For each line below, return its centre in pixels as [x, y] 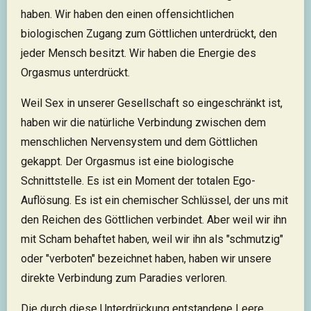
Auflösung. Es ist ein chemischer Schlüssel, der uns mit [154, 200]
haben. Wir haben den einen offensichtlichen [127, 14]
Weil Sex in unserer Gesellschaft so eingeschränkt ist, [152, 103]
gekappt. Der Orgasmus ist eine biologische [127, 161]
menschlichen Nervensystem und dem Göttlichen [139, 142]
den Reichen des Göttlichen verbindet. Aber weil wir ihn [154, 220]
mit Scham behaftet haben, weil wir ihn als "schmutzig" [152, 239]
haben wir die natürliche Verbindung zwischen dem [143, 123]
